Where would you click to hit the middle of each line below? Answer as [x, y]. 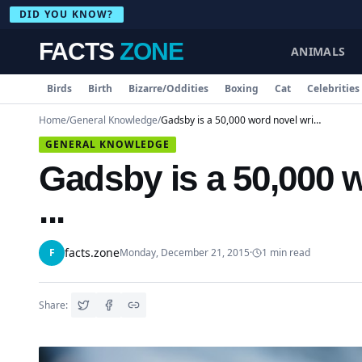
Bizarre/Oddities [168, 88]
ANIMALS [318, 51]
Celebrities [333, 88]
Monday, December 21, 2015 [185, 253]
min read [289, 253]
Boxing [242, 88]
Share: [53, 305]
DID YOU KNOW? [67, 14]
